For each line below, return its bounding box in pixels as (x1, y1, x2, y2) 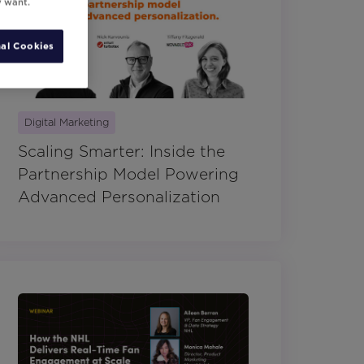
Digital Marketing (24, 115, 109, 128)
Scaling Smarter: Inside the (18, 141, 225, 161)
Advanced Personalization (18, 187, 220, 206)
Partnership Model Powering (18, 164, 239, 184)
